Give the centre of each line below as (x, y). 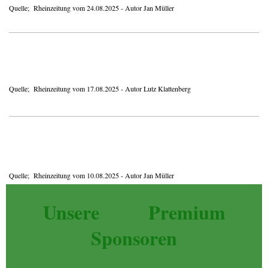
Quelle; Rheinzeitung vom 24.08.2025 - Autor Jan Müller (92, 7)
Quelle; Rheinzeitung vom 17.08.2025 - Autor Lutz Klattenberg (100, 88)
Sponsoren (134, 237)
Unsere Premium (134, 212)
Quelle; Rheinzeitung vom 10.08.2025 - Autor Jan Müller (92, 175)
